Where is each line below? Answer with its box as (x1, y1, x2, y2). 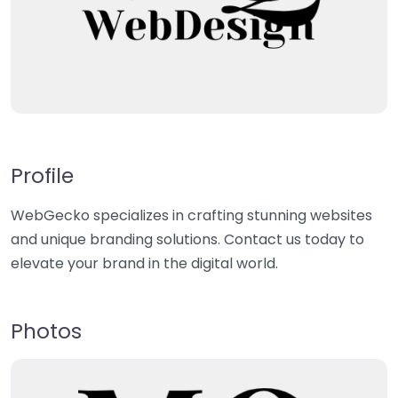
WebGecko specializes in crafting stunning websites (11, 205, 372, 227)
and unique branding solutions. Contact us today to (11, 229, 364, 251)
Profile (11, 161, 74, 191)
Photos (11, 316, 82, 346)
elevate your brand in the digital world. (11, 253, 278, 275)
